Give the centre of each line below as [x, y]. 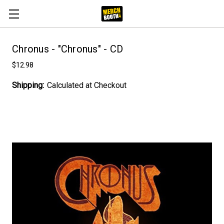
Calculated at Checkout [87, 85]
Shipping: [28, 85]
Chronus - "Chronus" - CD [67, 49]
